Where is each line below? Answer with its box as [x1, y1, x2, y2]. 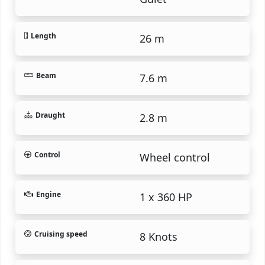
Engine [36, 189, 61, 199]
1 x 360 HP [140, 189, 192, 204]
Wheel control [140, 150, 210, 164]
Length [31, 30, 56, 41]
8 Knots [140, 229, 177, 244]
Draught [35, 109, 65, 120]
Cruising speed [34, 228, 88, 239]
